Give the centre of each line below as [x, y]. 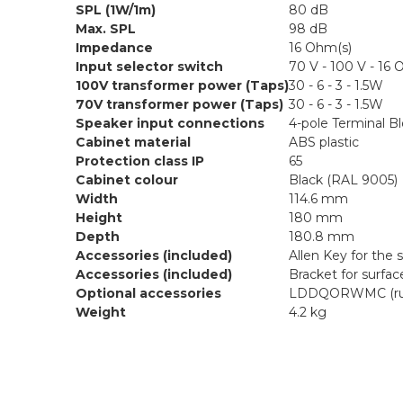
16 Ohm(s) [320, 48]
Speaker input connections [170, 123]
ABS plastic [324, 142]
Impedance [114, 48]
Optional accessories [148, 293]
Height [99, 218]
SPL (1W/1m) [116, 10]
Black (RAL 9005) [343, 180]
